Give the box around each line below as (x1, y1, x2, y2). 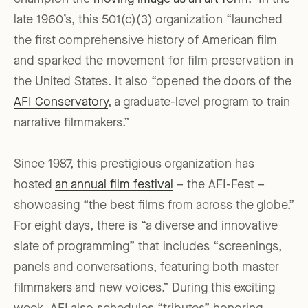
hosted (14, 179, 55, 192)
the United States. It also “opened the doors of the (14, 76, 291, 89)
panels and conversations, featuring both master (14, 261, 279, 274)
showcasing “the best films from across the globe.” (14, 199, 294, 212)
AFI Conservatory (14, 96, 108, 109)
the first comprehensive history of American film (14, 34, 277, 47)
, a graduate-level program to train (108, 96, 290, 109)
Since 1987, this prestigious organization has (14, 158, 254, 171)
